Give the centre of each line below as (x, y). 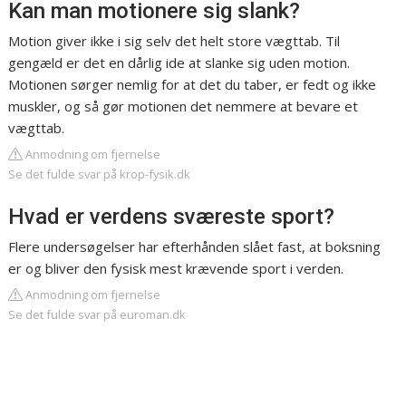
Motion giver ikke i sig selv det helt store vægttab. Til (174, 41)
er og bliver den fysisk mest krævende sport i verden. (176, 269)
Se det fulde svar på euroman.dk (97, 315)
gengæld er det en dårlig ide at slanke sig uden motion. (179, 63)
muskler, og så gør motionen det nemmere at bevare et (184, 106)
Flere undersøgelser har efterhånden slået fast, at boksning (195, 247)
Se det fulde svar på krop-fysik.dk (100, 174)
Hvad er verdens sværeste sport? (172, 217)
